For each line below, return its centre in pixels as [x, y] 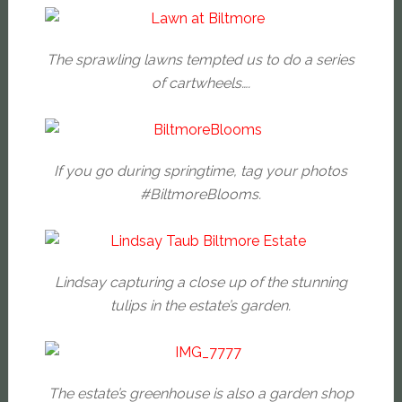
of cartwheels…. [201, 83]
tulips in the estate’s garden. [201, 306]
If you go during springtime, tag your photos [201, 171]
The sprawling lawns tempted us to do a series [201, 60]
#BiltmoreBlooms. [201, 195]
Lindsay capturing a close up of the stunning [201, 283]
